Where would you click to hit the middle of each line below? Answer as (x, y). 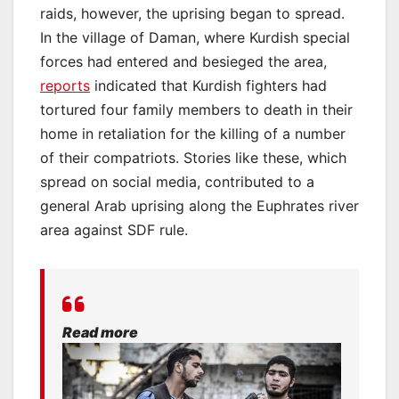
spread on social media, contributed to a (177, 182)
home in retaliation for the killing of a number (193, 134)
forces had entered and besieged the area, (183, 62)
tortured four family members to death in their (196, 110)
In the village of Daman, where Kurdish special (195, 38)
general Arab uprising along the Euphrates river (199, 206)
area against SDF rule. (114, 230)
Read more (100, 333)
